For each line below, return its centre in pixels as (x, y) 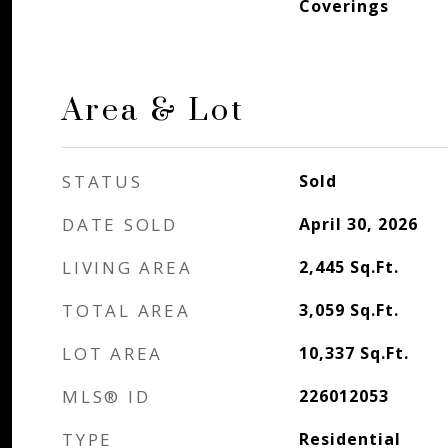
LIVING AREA (127, 267)
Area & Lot (153, 110)
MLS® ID (106, 396)
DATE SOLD (120, 224)
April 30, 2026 (358, 224)
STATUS (102, 181)
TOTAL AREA (126, 310)
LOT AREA (112, 353)
